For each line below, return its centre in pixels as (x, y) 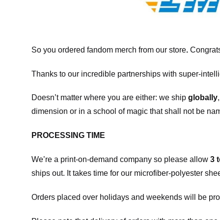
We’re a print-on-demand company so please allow (121, 159)
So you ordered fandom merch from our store (109, 50)
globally (203, 98)
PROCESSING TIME (68, 136)
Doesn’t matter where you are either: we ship (110, 98)
